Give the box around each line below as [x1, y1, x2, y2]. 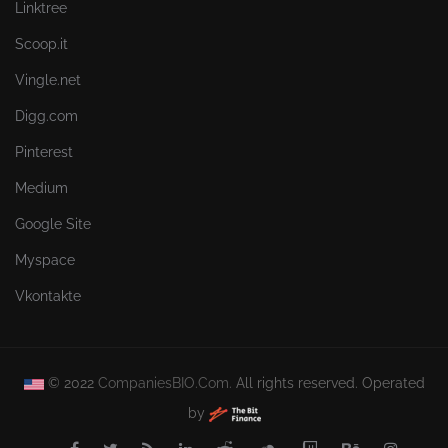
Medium [15, 180, 68, 197]
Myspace [15, 252, 75, 269]
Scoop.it [15, 36, 68, 53]
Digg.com [15, 108, 78, 125]
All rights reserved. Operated [231, 375, 425, 392]
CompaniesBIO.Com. [97, 375, 232, 392]
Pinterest [15, 144, 73, 161]
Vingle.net [15, 72, 81, 89]
